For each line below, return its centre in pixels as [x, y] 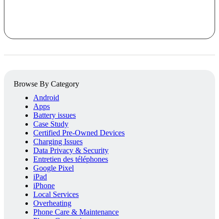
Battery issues [55, 115]
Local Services [56, 195]
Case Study [51, 124]
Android [46, 98]
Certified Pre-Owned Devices [79, 133]
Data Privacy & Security [71, 151]
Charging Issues [58, 142]
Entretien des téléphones [71, 159]
